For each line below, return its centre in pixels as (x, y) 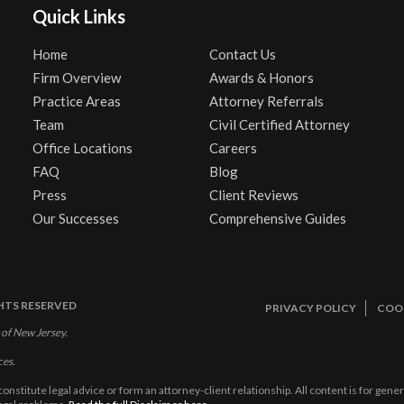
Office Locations (82, 148)
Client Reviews (253, 195)
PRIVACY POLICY (310, 308)
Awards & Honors (261, 78)
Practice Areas (76, 101)
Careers (233, 148)
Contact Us (242, 54)
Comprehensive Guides (277, 218)
